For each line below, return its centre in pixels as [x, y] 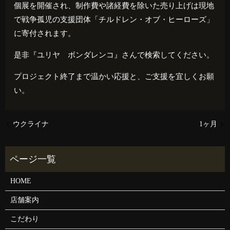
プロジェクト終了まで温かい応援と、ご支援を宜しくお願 [114, 77]
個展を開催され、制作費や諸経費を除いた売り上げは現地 [114, 6]
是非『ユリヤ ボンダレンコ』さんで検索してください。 [114, 55]
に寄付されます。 [45, 34]
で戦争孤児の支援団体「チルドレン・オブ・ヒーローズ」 [114, 20]
